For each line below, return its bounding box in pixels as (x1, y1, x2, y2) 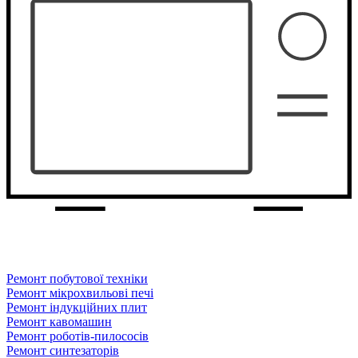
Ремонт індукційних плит (6, 300, 147, 314)
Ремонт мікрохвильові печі (6, 285, 153, 300)
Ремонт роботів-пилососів (6, 328, 149, 343)
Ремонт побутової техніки (6, 271, 148, 285)
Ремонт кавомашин (6, 314, 112, 328)
